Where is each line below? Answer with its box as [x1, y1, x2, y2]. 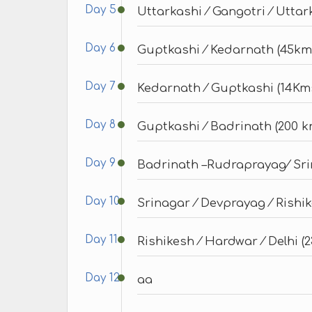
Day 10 [85, 195, 120, 208]
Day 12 [85, 272, 120, 284]
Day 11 [85, 233, 118, 246]
